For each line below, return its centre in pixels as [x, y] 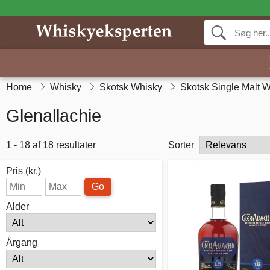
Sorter [181, 145]
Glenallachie [54, 116]
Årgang [22, 243]
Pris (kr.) [24, 171]
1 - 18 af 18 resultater [51, 145]
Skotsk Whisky [131, 87]
